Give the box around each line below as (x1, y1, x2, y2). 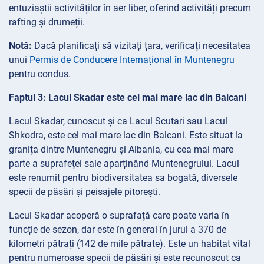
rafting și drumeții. (9, 16, 85, 28)
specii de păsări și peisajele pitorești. (9, 186, 160, 197)
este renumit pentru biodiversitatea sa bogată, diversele (9, 171, 237, 183)
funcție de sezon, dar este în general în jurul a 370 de (9, 223, 226, 235)
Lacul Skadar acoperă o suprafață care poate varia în (9, 209, 229, 221)
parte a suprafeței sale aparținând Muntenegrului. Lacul (9, 157, 239, 169)
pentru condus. (9, 68, 71, 80)
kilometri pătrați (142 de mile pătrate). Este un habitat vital (9, 237, 250, 249)
